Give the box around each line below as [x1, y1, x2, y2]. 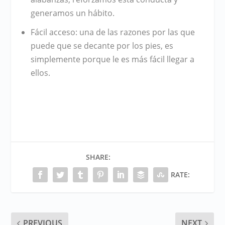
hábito [87, 7, 113, 19]
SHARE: [85, 152, 110, 162]
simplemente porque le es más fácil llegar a [30, 54, 194, 65]
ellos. [30, 67, 50, 79]
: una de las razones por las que [75, 27, 195, 38]
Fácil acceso [30, 27, 75, 38]
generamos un [30, 7, 88, 19]
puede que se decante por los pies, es [30, 40, 173, 52]
